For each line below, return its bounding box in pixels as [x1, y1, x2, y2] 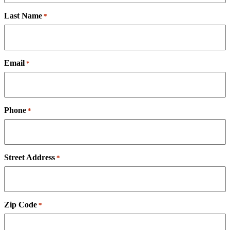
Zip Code [4, 200, 37, 209]
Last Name [4, 11, 42, 21]
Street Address [4, 153, 55, 162]
